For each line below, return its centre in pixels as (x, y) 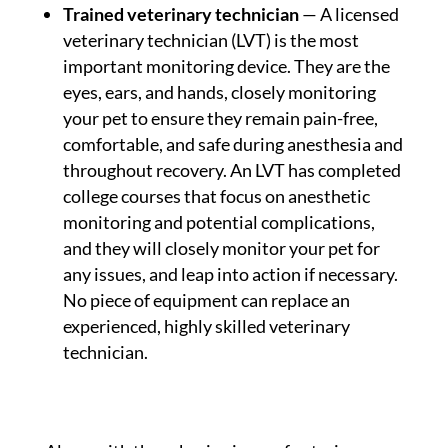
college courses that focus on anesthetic (216, 196)
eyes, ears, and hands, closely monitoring (219, 92)
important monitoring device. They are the (226, 66)
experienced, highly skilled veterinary (206, 326)
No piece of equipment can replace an (206, 300)
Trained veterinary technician (180, 14)
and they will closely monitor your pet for (221, 248)
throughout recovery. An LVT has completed (231, 170)
